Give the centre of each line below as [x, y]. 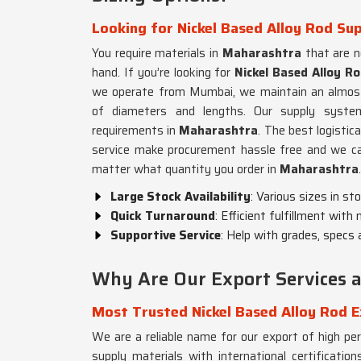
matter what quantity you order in [186, 169]
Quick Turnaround [163, 216]
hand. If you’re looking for [164, 73]
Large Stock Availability [180, 197]
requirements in [136, 131]
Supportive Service [166, 235]
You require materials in [157, 53]
